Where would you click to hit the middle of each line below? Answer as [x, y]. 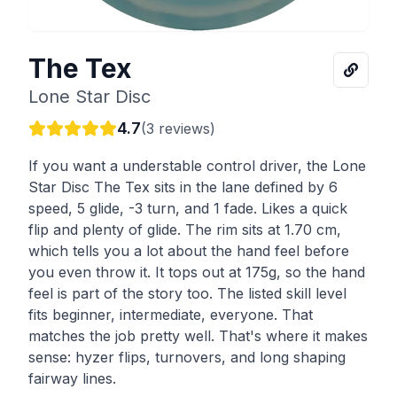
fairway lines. [72, 378]
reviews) [185, 128]
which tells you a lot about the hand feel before [189, 250]
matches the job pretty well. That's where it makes [198, 335]
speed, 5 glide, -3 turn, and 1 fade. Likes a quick [188, 208]
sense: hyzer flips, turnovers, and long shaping [187, 357]
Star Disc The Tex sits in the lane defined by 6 [183, 187]
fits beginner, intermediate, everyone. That [171, 314]
